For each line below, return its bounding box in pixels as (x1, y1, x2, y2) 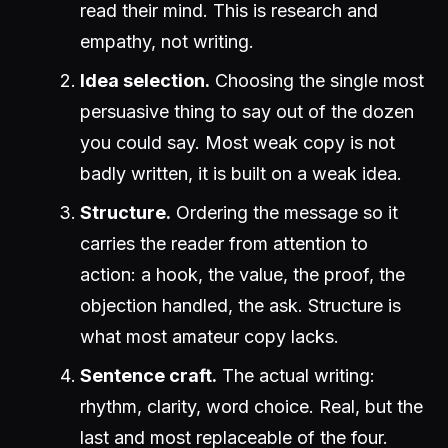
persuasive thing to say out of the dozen (80, 101, 414, 122)
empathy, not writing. (80, 31, 254, 52)
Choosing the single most (210, 70, 424, 91)
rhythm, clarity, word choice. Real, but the (80, 396, 423, 417)
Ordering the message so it (171, 202, 398, 223)
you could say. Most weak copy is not (80, 132, 395, 153)
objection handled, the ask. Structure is (80, 295, 401, 316)
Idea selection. (80, 70, 210, 91)
